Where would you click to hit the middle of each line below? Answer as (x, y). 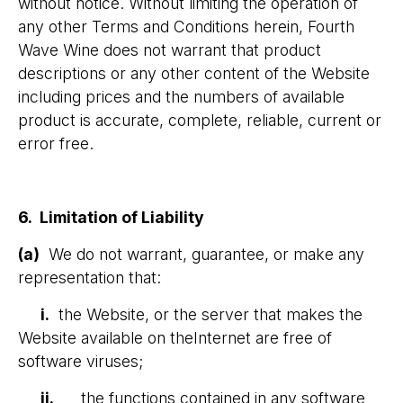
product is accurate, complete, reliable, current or (200, 120)
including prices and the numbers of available (181, 97)
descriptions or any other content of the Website (194, 73)
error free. (56, 143)
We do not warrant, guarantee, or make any (202, 254)
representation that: (90, 278)
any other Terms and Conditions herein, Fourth (186, 27)
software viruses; (83, 361)
